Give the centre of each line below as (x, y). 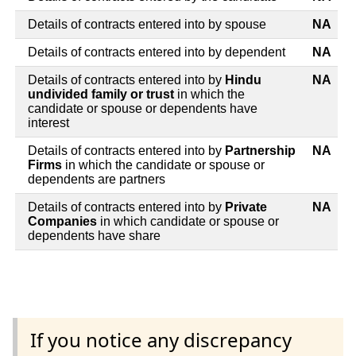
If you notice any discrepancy (161, 340)
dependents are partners (97, 179)
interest (48, 122)
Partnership (260, 150)
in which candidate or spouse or (190, 221)
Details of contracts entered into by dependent (157, 52)
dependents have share (94, 235)
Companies (64, 221)
